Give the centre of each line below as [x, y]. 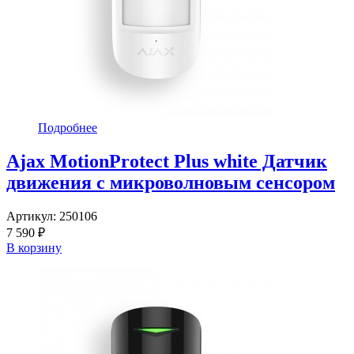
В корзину [34, 248]
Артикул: [33, 217]
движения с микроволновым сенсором [171, 183]
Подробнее [68, 128]
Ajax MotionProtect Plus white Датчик [167, 162]
